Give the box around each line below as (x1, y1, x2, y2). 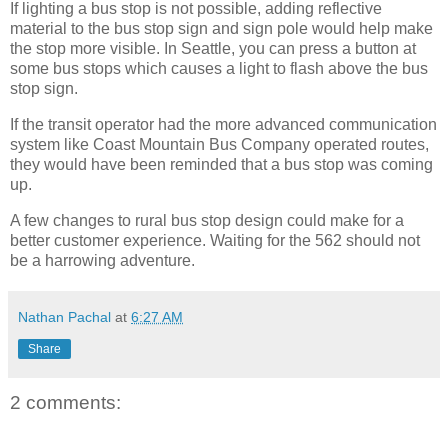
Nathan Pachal (18, 309, 111, 326)
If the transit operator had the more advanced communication (10, 116, 437, 134)
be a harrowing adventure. (10, 252, 195, 270)
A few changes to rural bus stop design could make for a (10, 212, 404, 230)
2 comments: (10, 392, 121, 414)
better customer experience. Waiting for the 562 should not (10, 232, 420, 250)
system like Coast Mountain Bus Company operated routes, (10, 136, 429, 154)
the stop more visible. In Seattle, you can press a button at (10, 40, 416, 58)
